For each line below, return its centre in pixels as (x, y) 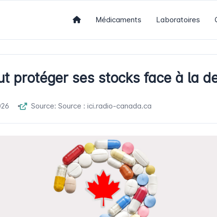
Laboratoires (178, 20)
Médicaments (118, 20)
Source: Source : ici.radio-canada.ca (91, 106)
